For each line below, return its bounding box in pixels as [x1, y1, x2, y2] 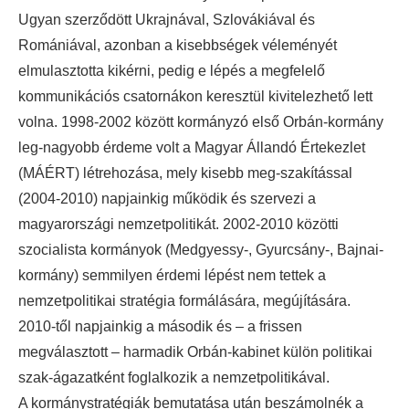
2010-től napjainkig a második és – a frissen [18, 319, 302, 335]
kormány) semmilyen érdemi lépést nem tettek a [18, 267, 326, 284]
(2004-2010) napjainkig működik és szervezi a [18, 191, 316, 207]
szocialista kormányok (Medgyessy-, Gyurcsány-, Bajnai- [18, 242, 383, 258]
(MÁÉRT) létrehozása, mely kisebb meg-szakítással [18, 165, 352, 182]
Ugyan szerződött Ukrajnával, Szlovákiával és [18, 12, 315, 28]
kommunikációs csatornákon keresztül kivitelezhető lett [18, 89, 372, 105]
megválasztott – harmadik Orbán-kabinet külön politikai [18, 344, 372, 361]
